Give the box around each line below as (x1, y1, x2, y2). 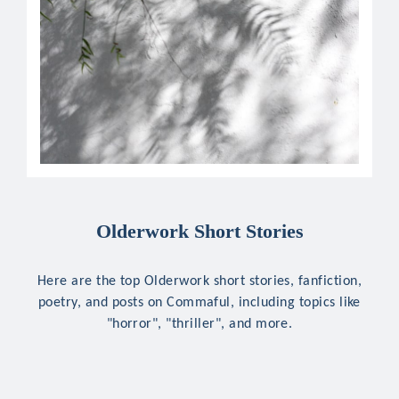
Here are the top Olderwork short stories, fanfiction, (37, 272, 362, 289)
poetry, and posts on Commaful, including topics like (38, 293, 361, 310)
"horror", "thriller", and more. (106, 314, 293, 331)
